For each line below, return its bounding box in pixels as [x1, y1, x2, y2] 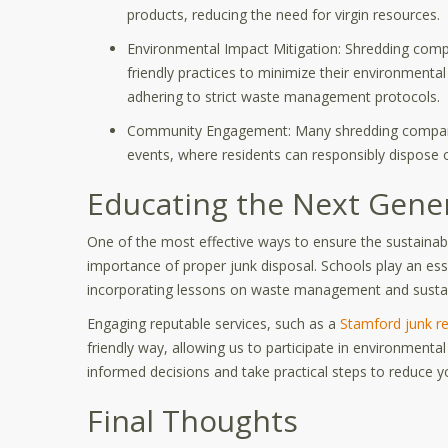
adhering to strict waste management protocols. [127, 87, 440, 106]
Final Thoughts [87, 400, 298, 441]
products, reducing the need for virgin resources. [127, 5, 440, 24]
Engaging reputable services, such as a [87, 314, 340, 333]
